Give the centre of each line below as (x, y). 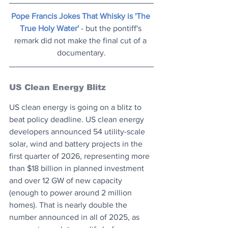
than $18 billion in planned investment (78, 168)
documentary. (81, 52)
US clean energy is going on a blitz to (76, 107)
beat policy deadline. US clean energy (78, 119)
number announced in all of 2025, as (75, 217)
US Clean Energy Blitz (58, 87)
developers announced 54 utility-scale (78, 131)
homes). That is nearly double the (69, 205)
